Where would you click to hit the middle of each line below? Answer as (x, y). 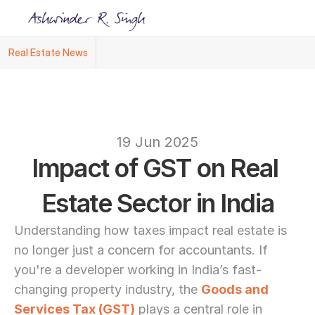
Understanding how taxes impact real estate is (150, 230)
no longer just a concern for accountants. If (141, 250)
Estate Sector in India (157, 203)
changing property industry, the (108, 289)
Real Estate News (48, 52)
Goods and (235, 289)
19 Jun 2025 (157, 142)
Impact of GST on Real (155, 168)
